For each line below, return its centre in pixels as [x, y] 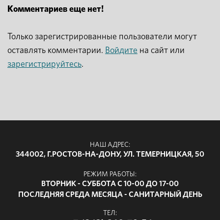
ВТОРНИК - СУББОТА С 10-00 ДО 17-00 [110, 184]
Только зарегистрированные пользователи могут [102, 37]
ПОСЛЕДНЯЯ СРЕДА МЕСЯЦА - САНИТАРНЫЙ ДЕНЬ [110, 194]
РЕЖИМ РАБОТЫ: [110, 174]
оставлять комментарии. [56, 51]
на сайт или [161, 51]
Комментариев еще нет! [55, 9]
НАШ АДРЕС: [110, 145]
